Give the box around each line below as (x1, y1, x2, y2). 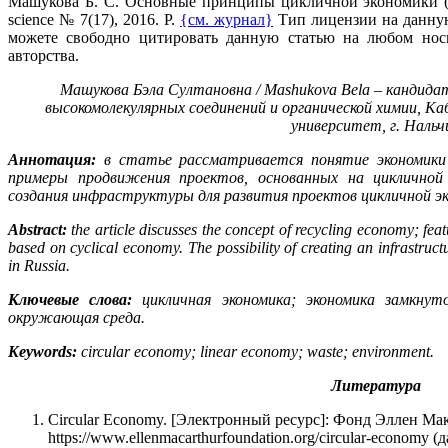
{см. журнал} (180, 10, 273, 28)
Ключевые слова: (8, 290, 133, 308)
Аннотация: (8, 150, 96, 168)
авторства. (8, 46, 79, 64)
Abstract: (8, 220, 67, 238)
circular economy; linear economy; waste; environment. (81, 342, 434, 360)
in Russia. (8, 256, 70, 274)
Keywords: (8, 342, 81, 360)
